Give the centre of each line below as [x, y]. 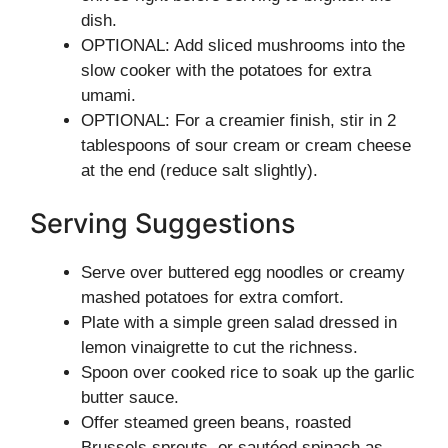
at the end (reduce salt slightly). [199, 170]
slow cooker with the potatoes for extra [226, 70]
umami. [108, 95]
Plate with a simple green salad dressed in [239, 322]
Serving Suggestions [162, 223]
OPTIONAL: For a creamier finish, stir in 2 [238, 120]
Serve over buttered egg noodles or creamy [243, 272]
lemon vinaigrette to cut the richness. [219, 347]
